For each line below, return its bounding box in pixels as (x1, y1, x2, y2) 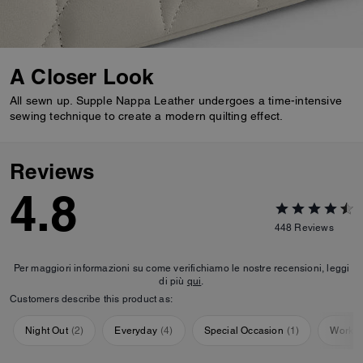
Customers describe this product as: (10, 293, 173, 305)
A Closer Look (10, 64, 154, 90)
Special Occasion (203, 325, 284, 337)
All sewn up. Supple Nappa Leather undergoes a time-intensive (10, 94, 343, 108)
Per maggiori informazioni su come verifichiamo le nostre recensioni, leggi (13, 263, 350, 275)
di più (159, 275, 187, 288)
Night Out (25, 325, 68, 337)
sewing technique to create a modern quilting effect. (10, 109, 284, 123)
